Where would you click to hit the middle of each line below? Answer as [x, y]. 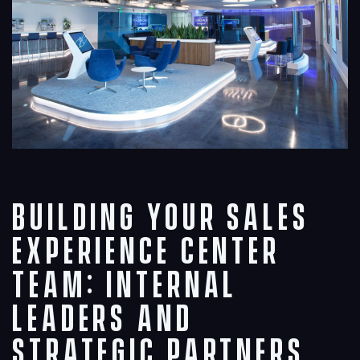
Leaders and [103, 320]
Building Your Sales [161, 219]
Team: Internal [125, 286]
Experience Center [146, 252]
